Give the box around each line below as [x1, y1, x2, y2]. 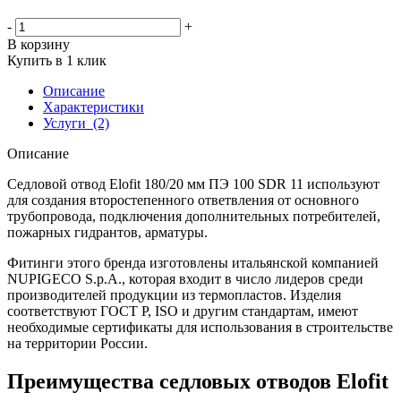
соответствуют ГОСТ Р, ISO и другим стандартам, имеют [7, 303, 358, 319]
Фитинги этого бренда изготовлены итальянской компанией [7, 254, 379, 270]
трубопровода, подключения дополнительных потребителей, [7, 208, 380, 224]
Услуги [43, 115, 86, 131]
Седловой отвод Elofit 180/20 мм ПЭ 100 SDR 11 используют [7, 175, 380, 192]
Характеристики [43, 98, 144, 115]
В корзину [7, 36, 70, 52]
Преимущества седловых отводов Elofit [7, 369, 388, 393]
